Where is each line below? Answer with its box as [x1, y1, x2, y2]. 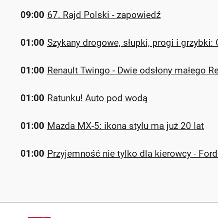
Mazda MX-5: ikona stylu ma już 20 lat [47, 120, 204, 131]
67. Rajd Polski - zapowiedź [47, 9, 161, 20]
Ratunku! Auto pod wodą [47, 92, 147, 104]
